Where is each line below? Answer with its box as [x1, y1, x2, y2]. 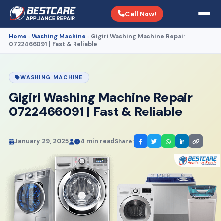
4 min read [80, 137, 115, 145]
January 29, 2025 [13, 137, 69, 145]
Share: [114, 137, 134, 145]
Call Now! [124, 9, 156, 18]
